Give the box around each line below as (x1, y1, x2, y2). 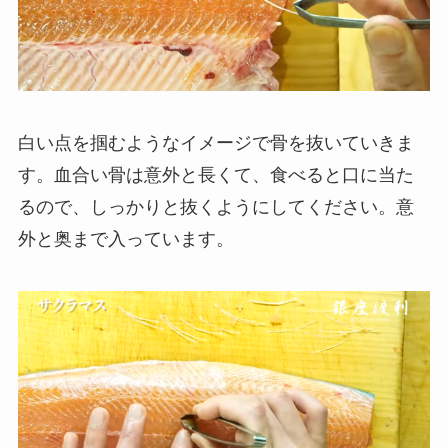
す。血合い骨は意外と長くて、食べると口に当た (17, 164, 414, 185)
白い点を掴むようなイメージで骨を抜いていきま (17, 132, 414, 153)
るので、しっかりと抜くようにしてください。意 (17, 196, 414, 217)
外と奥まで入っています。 (17, 228, 234, 249)
